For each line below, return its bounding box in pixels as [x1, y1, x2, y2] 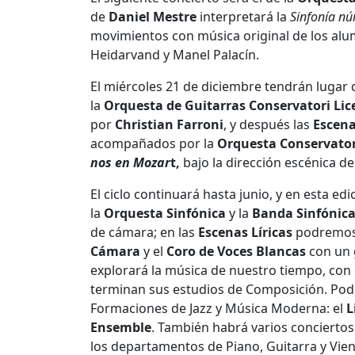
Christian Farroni [115, 115, 223, 133]
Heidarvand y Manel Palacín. [90, 45, 259, 63]
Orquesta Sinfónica [104, 204, 226, 222]
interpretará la [197, 7, 287, 25]
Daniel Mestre [109, 7, 197, 25]
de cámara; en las [90, 223, 198, 241]
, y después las [223, 115, 313, 133]
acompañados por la [90, 134, 217, 152]
